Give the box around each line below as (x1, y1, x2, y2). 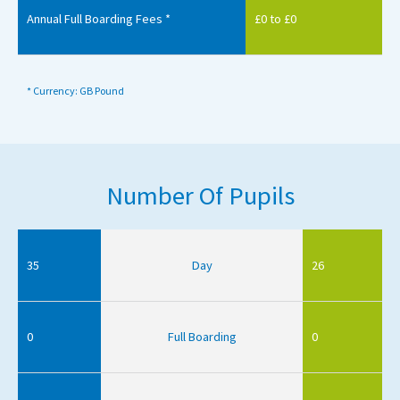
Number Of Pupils (105, 179, 295, 212)
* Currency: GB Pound (27, 83, 124, 97)
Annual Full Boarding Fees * (27, 10, 171, 27)
